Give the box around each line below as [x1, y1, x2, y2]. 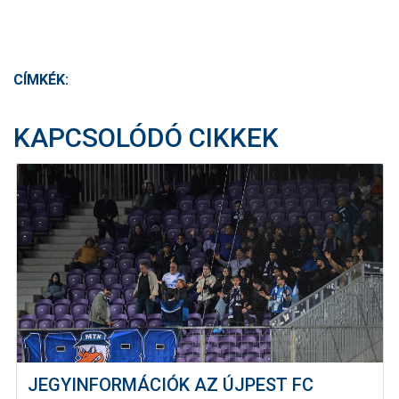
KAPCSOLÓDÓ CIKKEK [13, 122, 279, 154]
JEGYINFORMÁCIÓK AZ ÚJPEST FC [28, 373, 313, 395]
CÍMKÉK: [13, 71, 69, 89]
